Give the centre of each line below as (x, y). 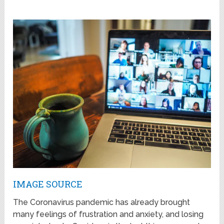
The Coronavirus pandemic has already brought (102, 202)
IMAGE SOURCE (48, 184)
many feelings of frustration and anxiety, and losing (108, 214)
